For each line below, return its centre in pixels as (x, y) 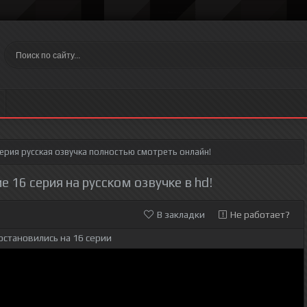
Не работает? (260, 214)
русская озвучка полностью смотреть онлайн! (115, 152)
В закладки (181, 214)
